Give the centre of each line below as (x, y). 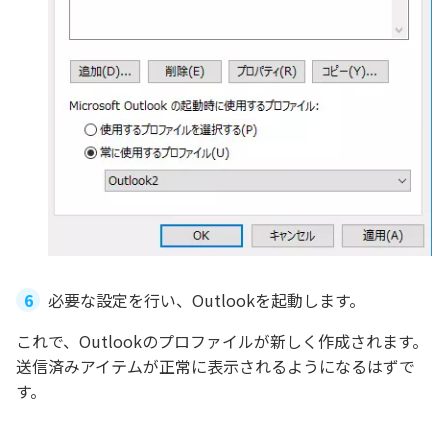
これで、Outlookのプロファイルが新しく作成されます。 (222, 341)
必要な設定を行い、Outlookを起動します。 (206, 300)
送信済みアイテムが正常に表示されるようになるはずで (215, 366)
